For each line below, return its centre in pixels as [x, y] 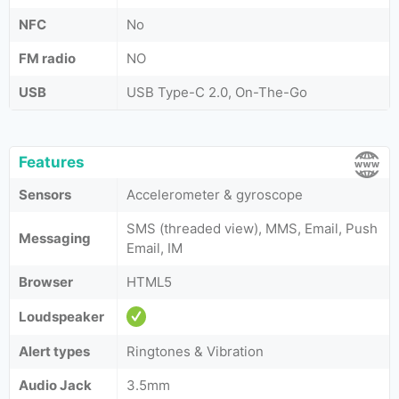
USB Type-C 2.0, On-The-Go [217, 92]
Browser [46, 282]
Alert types [54, 351]
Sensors [45, 195]
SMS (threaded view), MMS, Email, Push [252, 228]
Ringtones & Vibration [195, 351]
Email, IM [155, 248]
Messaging [55, 238]
